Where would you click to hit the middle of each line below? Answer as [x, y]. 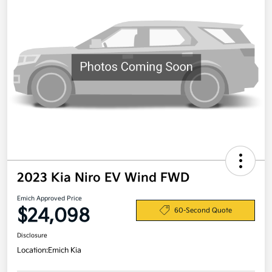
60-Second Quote [203, 210]
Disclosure [32, 236]
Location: [32, 251]
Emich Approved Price [49, 199]
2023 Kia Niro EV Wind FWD [103, 178]
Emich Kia [65, 251]
